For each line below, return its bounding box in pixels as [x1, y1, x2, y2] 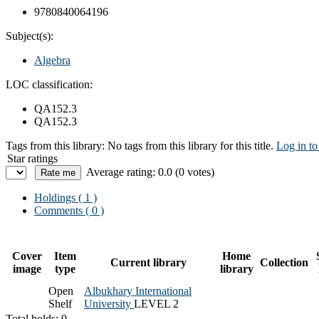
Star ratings [7, 152, 58, 164]
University [84, 297, 134, 310]
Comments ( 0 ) [34, 204, 104, 216]
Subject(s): [6, 29, 53, 42]
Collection [260, 256, 308, 268]
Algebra [34, 53, 70, 66]
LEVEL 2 [134, 297, 179, 310]
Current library [110, 256, 187, 268]
